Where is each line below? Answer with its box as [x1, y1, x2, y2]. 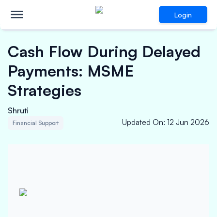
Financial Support [13, 119, 59, 126]
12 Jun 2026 [167, 117, 209, 127]
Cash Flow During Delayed [8, 42, 201, 61]
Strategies [8, 80, 86, 100]
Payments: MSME [8, 61, 134, 80]
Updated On [122, 117, 163, 127]
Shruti [8, 106, 29, 115]
